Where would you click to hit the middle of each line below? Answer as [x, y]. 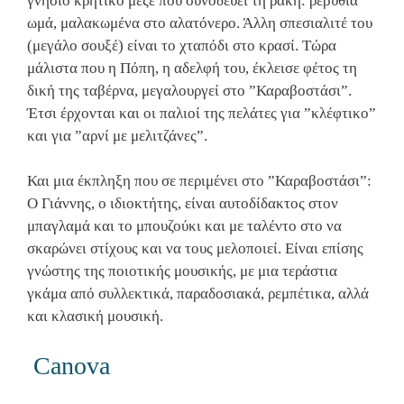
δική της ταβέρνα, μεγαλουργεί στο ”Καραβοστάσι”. [189, 90]
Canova [69, 365]
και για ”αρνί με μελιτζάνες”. [117, 135]
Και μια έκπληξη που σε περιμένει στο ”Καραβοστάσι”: [199, 181]
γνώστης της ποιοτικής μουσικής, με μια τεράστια [182, 271]
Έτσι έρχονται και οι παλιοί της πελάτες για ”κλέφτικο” [202, 113]
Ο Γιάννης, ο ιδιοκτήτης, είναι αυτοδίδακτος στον [183, 204]
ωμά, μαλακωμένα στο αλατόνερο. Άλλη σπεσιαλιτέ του [200, 23]
